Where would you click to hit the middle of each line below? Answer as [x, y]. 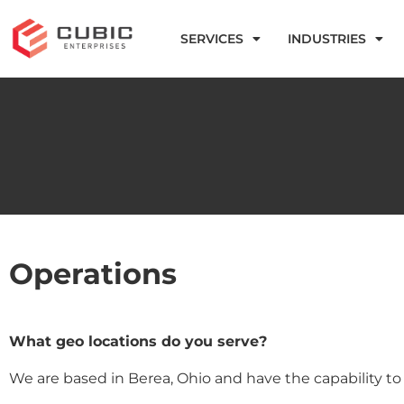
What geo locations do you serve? [138, 341]
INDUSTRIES [327, 38]
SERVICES [212, 38]
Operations [93, 273]
